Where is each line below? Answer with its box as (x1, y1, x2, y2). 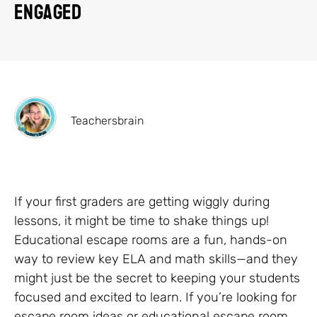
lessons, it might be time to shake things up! (14, 212, 269, 229)
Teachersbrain (71, 113, 144, 127)
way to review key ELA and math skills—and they (14, 250, 298, 267)
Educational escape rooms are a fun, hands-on (14, 231, 287, 248)
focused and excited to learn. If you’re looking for (14, 289, 296, 305)
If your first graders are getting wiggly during (14, 193, 270, 209)
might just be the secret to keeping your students (14, 270, 300, 286)
